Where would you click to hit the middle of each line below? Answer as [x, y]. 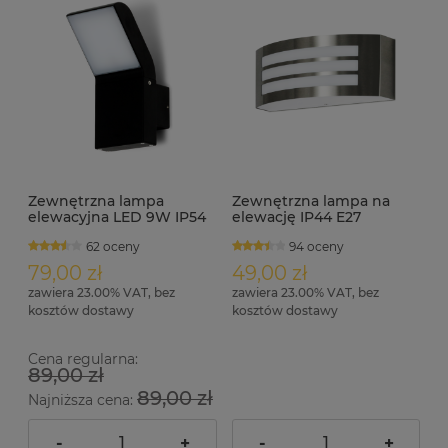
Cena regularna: [83, 359]
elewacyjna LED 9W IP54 [117, 217]
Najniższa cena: [82, 399]
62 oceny [112, 247]
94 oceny [317, 247]
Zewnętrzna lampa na [310, 201]
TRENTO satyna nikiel [308, 233]
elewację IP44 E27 [296, 217]
